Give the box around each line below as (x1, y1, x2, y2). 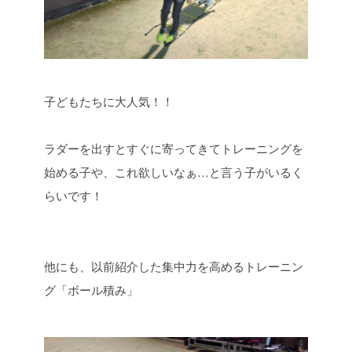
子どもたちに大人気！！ (44, 93, 174, 109)
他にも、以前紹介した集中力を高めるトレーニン (44, 258, 303, 274)
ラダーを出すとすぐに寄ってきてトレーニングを (44, 140, 303, 156)
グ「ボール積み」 (44, 281, 138, 298)
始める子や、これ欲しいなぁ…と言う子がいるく (44, 163, 303, 180)
